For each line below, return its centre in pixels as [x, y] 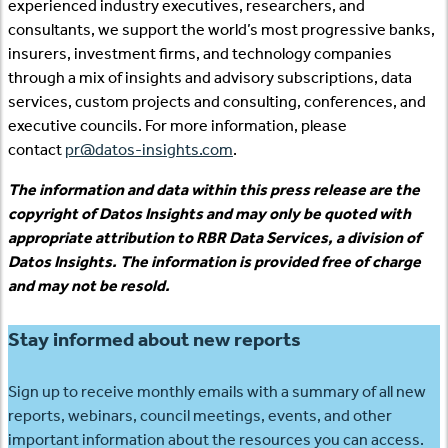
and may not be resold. [89, 286]
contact [36, 150]
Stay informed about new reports [154, 339]
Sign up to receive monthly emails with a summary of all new [217, 391]
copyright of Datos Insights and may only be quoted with [209, 214]
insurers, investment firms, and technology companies [200, 54]
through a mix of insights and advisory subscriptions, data [210, 78]
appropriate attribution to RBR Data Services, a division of [214, 238]
